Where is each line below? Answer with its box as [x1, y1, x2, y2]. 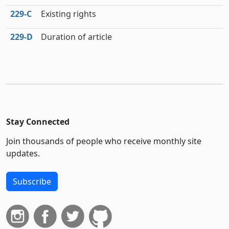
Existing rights [41, 8, 96, 19]
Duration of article [41, 31, 112, 42]
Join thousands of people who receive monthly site [6, 135, 201, 147]
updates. [6, 148, 40, 159]
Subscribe [13, 176, 51, 187]
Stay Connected [6, 116, 70, 127]
